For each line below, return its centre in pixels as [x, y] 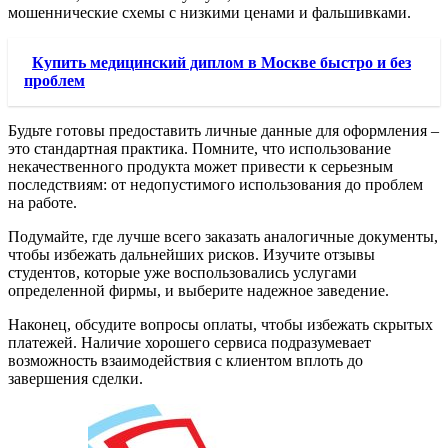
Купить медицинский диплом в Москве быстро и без [221, 63]
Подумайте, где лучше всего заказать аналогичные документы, [223, 237]
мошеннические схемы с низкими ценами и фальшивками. [209, 13]
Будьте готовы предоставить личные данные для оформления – [223, 131]
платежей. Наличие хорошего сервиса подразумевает [189, 343]
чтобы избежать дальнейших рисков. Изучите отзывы [191, 255]
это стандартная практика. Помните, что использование [199, 149]
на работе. [42, 203]
